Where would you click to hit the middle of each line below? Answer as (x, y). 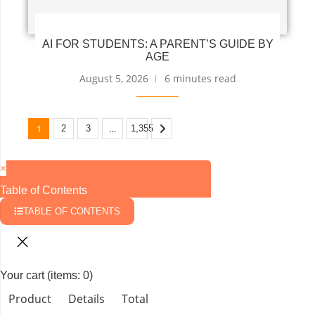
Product (30, 298)
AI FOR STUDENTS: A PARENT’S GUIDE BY (157, 44)
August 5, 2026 (114, 78)
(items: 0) (70, 275)
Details (86, 298)
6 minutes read (200, 78)
